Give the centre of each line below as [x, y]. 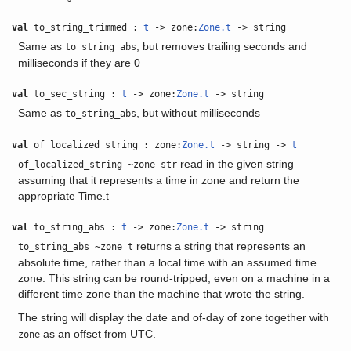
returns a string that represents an [219, 246]
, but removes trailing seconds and [221, 46]
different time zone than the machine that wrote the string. [161, 294]
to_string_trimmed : [86, 27]
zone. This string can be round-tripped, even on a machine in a [174, 278]
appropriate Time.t [63, 196]
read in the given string [235, 164]
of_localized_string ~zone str [97, 165]
